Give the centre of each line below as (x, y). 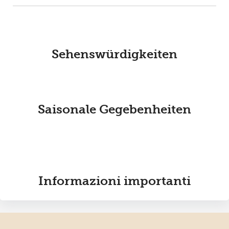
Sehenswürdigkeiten (114, 54)
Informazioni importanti (114, 181)
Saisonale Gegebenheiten (114, 109)
